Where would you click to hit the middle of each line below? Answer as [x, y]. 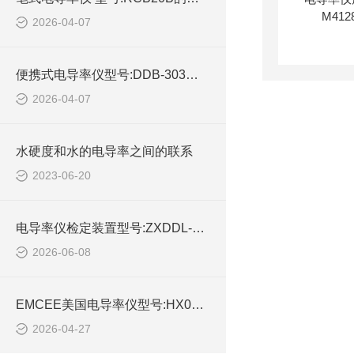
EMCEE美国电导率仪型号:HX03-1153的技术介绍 [198, 305]
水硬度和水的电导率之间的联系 [104, 151]
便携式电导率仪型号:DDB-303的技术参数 [192, 75]
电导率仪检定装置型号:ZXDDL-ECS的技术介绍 [198, 228]
